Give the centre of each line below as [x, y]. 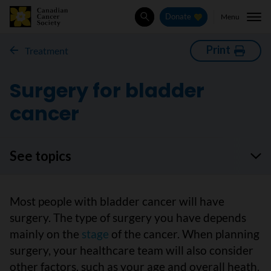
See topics [41, 156]
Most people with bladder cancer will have [117, 201]
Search [157, 23]
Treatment [46, 51]
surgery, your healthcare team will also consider [132, 250]
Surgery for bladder [107, 90]
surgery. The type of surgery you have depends [128, 217]
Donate [178, 17]
